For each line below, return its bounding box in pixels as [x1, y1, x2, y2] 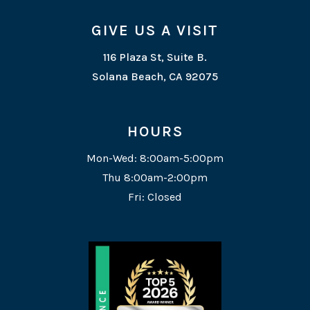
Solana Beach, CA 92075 [92, 70, 218, 84]
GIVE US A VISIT [91, 21, 219, 40]
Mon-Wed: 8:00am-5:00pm [86, 152, 224, 165]
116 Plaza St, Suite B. [103, 51, 207, 64]
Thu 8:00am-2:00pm [102, 171, 208, 185]
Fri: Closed [128, 190, 182, 204]
